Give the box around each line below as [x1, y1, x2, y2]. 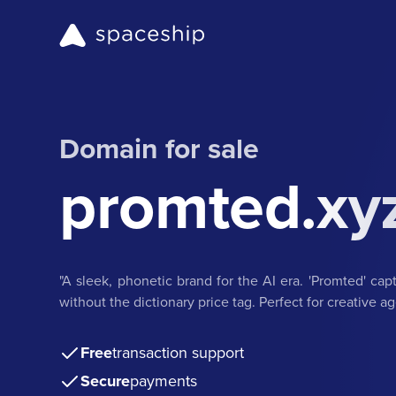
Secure [80, 369, 131, 392]
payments [130, 369, 198, 392]
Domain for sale [59, 126, 260, 169]
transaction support [112, 340, 245, 363]
